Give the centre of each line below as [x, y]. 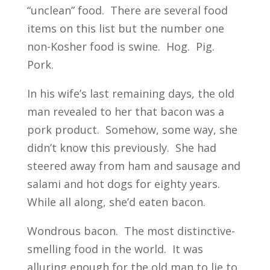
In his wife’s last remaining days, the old [130, 93]
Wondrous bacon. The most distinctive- [131, 231]
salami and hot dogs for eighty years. [125, 184]
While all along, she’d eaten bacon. [116, 202]
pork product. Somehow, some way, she [132, 129]
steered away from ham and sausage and [133, 165]
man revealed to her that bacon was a [125, 111]
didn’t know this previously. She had [121, 147]
